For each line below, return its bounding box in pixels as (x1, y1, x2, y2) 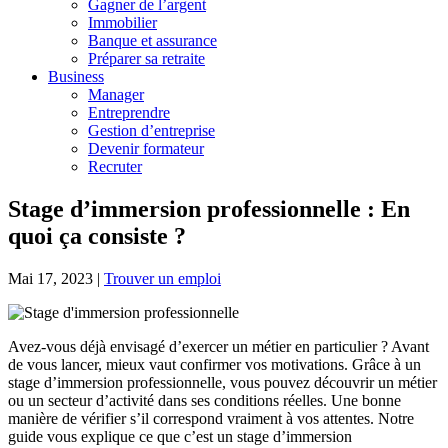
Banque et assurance (88, 32, 217, 49)
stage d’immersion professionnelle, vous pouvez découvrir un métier (8, 373, 437, 391)
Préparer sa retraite (88, 50, 205, 67)
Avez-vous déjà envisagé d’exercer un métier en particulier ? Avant (8, 337, 429, 355)
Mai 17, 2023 (8, 269, 93, 287)
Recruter (88, 158, 142, 175)
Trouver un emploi (104, 269, 221, 287)
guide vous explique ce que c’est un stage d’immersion (8, 427, 352, 445)
